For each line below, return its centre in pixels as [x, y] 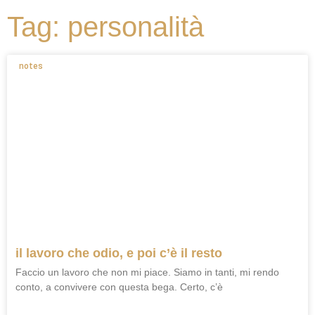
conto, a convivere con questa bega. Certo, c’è [119, 287]
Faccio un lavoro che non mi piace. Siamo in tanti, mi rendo [147, 272]
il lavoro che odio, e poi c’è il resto [119, 253]
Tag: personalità [105, 27]
